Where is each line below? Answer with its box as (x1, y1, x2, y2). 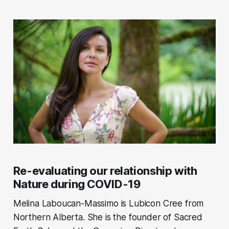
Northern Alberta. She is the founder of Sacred (13, 212, 202, 222)
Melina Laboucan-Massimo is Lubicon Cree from (13, 198, 204, 209)
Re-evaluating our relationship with (13, 164, 197, 177)
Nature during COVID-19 (13, 177, 141, 191)
